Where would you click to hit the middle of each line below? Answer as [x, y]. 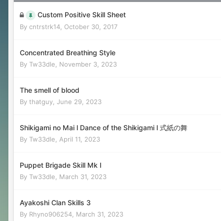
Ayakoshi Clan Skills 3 [55, 203]
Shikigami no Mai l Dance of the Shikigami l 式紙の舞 [104, 128]
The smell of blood [50, 90]
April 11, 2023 [80, 139]
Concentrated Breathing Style [68, 53]
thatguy [41, 102]
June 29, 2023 [79, 102]
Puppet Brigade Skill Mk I [61, 165]
